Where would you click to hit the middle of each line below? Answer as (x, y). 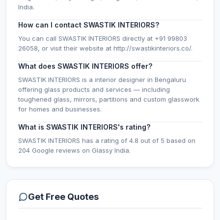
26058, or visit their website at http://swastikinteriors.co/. (105, 48)
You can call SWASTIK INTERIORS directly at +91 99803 (103, 38)
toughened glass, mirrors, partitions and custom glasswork (109, 99)
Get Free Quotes (63, 197)
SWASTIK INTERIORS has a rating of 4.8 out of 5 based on (107, 140)
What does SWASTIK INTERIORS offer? (85, 66)
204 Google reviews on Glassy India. (74, 150)
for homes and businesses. (60, 109)
